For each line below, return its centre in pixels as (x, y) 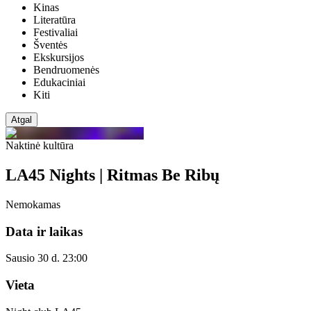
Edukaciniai (59, 83)
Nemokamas (33, 204)
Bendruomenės (66, 70)
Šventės (50, 45)
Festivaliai (56, 33)
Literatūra (54, 20)
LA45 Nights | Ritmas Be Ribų (112, 175)
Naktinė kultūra (40, 146)
